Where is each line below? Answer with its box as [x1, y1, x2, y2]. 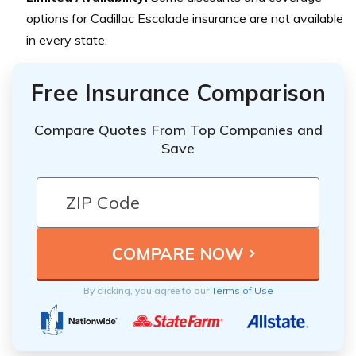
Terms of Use [211, 284, 273, 297]
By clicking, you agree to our [83, 284, 211, 297]
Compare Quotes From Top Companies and [33, 121, 323, 140]
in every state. [26, 32, 107, 48]
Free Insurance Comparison [30, 79, 326, 107]
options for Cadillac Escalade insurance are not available [26, 10, 343, 27]
